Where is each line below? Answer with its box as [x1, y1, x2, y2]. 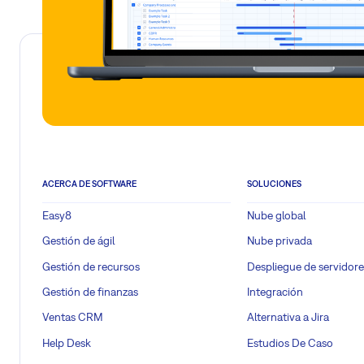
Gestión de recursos [42, 259, 140, 273]
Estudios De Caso [247, 336, 333, 349]
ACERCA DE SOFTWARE [42, 179, 136, 189]
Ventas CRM [42, 310, 103, 324]
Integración [247, 284, 303, 298]
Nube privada [247, 234, 312, 248]
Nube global [247, 209, 305, 223]
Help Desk [42, 336, 91, 349]
